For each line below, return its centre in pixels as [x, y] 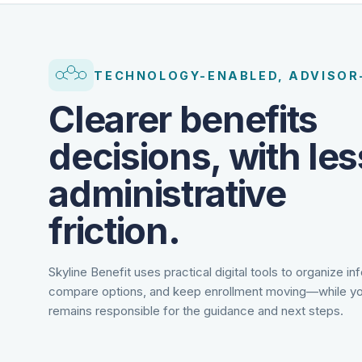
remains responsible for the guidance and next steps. [196, 311]
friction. [114, 231]
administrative [167, 194]
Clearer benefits [183, 120]
